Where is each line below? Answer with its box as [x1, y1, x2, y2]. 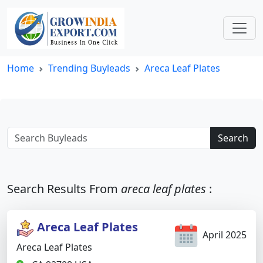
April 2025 [200, 228, 247, 242]
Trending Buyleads [48, 62, 130, 75]
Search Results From [7, 181, 121, 197]
